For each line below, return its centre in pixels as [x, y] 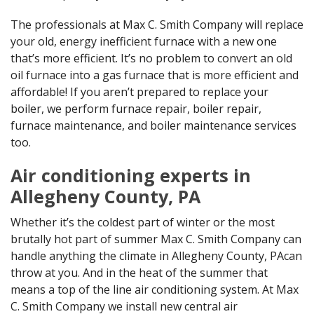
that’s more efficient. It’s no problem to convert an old [151, 59]
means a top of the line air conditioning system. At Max [155, 290]
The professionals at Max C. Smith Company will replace [157, 25]
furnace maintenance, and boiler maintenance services [153, 126]
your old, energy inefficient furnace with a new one [144, 42]
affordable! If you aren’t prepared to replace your [139, 92]
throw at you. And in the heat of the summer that [139, 273]
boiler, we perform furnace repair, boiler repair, [136, 109]
